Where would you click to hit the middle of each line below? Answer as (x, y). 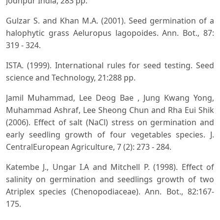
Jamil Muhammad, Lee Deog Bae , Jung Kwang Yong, (110, 97)
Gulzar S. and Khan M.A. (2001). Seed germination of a (110, 20)
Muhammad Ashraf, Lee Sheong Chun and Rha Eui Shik (110, 110)
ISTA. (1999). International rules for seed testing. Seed (110, 65)
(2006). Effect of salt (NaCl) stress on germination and (110, 122)
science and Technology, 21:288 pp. (71, 77)
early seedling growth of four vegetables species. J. (110, 134)
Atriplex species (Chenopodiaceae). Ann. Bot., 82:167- (110, 191)
